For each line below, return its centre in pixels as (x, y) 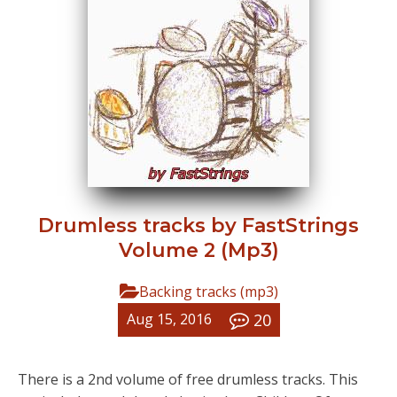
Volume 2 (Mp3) (198, 250)
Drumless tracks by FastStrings (198, 225)
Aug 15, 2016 (169, 319)
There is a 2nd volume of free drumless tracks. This (188, 379)
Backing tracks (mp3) (208, 291)
